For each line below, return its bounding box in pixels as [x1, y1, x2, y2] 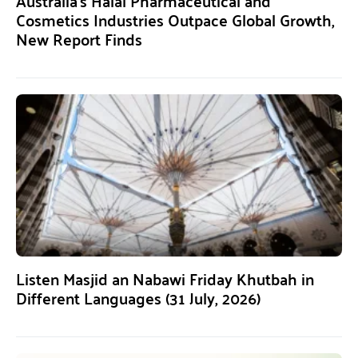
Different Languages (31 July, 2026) [16, 282, 261, 312]
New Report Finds [16, 23, 142, 54]
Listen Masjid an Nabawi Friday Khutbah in [16, 263, 314, 293]
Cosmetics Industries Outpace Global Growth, [16, 4, 335, 34]
